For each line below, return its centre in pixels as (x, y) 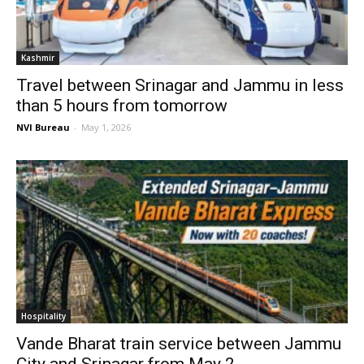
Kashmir (38, 57)
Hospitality (43, 316)
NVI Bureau (43, 127)
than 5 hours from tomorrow (122, 105)
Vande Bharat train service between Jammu (179, 344)
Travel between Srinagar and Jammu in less (180, 85)
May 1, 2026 (106, 127)
